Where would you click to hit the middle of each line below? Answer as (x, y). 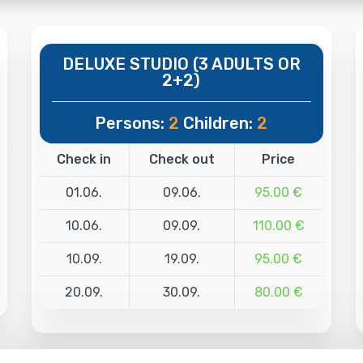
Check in (84, 159)
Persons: (132, 123)
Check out (181, 159)
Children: (218, 123)
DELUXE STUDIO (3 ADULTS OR (181, 64)
